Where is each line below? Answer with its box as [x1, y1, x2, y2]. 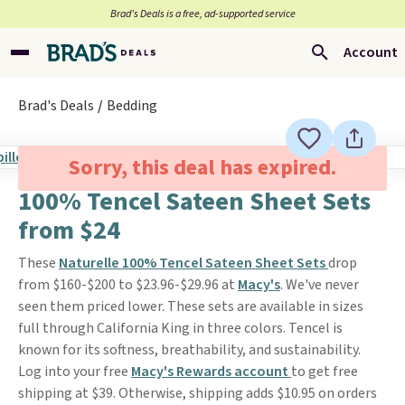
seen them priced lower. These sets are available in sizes [18, 297, 363, 316]
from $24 [18, 212, 120, 249]
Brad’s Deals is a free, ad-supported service [109, 6, 296, 22]
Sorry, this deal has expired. [68, 152, 336, 184]
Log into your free [18, 362, 131, 381]
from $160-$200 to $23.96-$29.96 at [18, 275, 238, 295]
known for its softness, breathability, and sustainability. [18, 340, 361, 360]
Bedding [107, 96, 157, 116]
